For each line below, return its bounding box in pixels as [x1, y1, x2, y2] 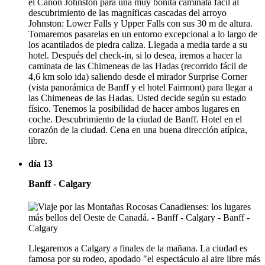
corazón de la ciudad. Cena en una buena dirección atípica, [28, 124, 247, 135]
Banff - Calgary [28, 179, 91, 189]
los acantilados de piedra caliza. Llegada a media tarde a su [28, 39, 247, 50]
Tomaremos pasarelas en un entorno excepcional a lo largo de [28, 28, 257, 39]
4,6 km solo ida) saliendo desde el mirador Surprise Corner [28, 71, 247, 82]
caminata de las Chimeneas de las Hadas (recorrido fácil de [28, 60, 247, 71]
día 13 [28, 159, 53, 169]
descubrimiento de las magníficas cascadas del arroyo [28, 7, 227, 18]
